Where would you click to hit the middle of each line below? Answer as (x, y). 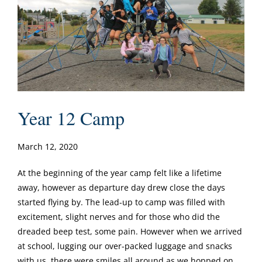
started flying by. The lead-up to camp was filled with (121, 202)
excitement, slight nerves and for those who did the (119, 216)
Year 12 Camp (71, 118)
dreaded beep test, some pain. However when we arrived (130, 231)
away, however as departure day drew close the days (121, 187)
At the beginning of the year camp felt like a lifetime (120, 173)
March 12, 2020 (48, 146)
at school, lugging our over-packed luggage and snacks (125, 246)
